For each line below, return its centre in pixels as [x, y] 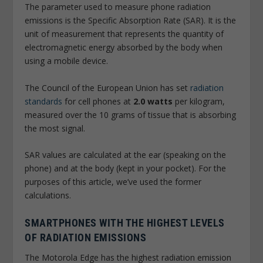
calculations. [48, 195]
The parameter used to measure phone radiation [118, 7]
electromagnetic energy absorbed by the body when [124, 48]
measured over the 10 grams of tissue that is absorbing [131, 114]
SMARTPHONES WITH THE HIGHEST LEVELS [125, 222]
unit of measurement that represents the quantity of [124, 34]
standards [44, 101]
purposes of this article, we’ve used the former [113, 182]
